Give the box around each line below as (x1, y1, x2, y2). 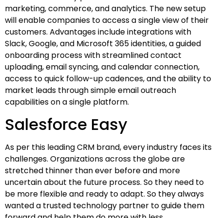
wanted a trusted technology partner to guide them (5, 200, 204, 211)
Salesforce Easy (5, 113, 127, 135)
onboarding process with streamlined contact (5, 50, 182, 61)
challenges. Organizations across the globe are (5, 153, 185, 164)
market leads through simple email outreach (5, 85, 176, 96)
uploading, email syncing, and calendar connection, (5, 61, 200, 73)
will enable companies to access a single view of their (5, 15, 209, 26)
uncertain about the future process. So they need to (5, 176, 204, 188)
